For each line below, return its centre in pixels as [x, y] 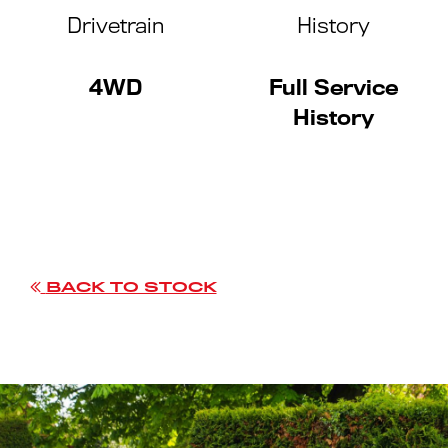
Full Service [333, 87]
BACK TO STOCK [131, 287]
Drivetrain [115, 25]
